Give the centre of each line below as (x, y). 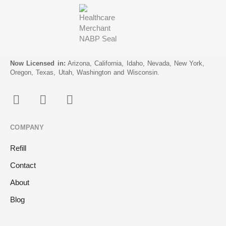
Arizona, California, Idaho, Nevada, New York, (135, 63)
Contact (23, 165)
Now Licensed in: (38, 63)
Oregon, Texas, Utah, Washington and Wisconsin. (85, 72)
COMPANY (27, 127)
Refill (18, 148)
